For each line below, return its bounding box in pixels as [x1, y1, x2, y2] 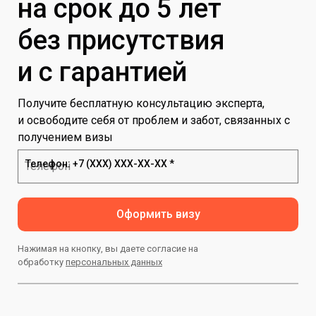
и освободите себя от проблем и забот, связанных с [18, 113, 290, 127]
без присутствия [18, 24, 231, 56]
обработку [18, 256, 66, 267]
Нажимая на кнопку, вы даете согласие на [18, 243, 198, 254]
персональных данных [66, 256, 162, 267]
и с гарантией [18, 56, 187, 87]
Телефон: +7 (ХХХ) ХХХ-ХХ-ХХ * [25, 157, 174, 169]
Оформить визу [116, 207, 200, 221]
